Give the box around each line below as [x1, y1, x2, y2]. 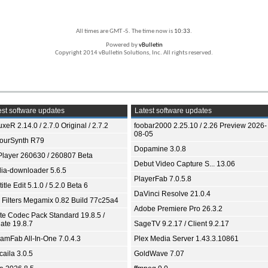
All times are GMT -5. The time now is [76, 28, 174, 35]
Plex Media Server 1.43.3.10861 [134, 234, 239, 243]
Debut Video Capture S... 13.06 [134, 159, 235, 168]
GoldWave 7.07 [134, 249, 184, 258]
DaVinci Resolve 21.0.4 [134, 189, 211, 198]
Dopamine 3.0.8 [134, 144, 186, 153]
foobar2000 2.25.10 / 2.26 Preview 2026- [134, 121, 267, 130]
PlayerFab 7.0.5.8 [134, 174, 191, 183]
